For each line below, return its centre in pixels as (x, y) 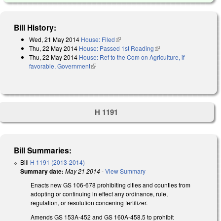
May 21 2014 (83, 171)
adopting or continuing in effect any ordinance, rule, (99, 194)
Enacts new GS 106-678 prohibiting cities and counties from (110, 185)
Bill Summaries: (43, 150)
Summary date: (42, 171)
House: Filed (98, 39)
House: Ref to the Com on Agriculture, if (132, 57)
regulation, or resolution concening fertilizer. (89, 203)
